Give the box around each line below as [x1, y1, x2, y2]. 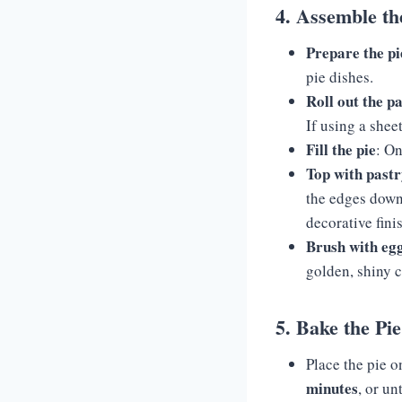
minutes [306, 377, 358, 399]
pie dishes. [306, 66, 373, 87]
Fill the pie [306, 138, 376, 161]
